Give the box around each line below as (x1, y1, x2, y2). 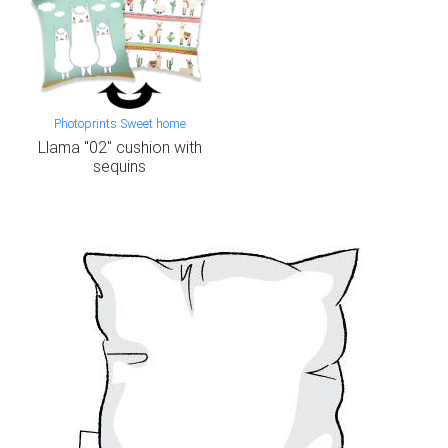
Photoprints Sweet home (53, 114, 186, 132)
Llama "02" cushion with (37, 136, 202, 157)
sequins (93, 155, 146, 176)
